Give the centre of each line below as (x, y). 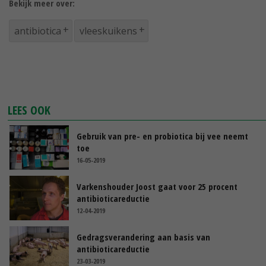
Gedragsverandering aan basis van (143, 237)
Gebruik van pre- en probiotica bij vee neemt (162, 136)
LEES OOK (29, 110)
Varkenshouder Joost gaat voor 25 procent (157, 187)
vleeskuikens (108, 31)
